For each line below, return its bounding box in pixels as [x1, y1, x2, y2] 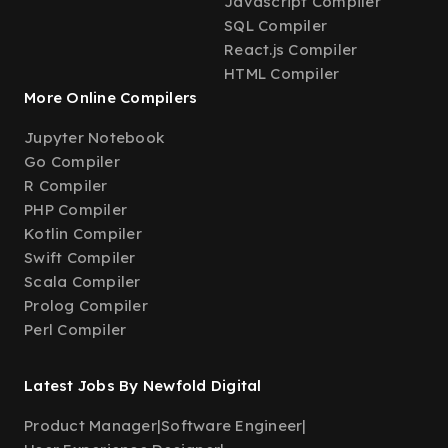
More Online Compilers [24, 88, 198, 107]
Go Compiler [24, 152, 120, 171]
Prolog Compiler [24, 296, 148, 315]
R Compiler [24, 176, 108, 195]
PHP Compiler [24, 200, 127, 219]
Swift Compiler [24, 248, 136, 267]
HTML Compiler [224, 64, 340, 83]
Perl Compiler [24, 320, 127, 339]
